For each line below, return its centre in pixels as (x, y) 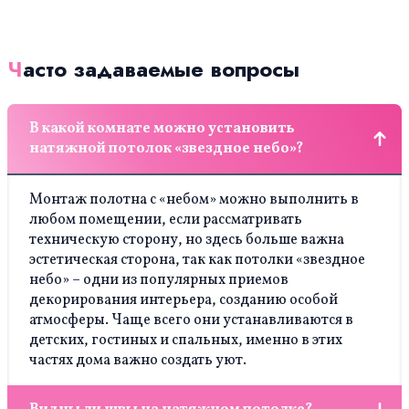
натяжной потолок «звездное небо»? (166, 149)
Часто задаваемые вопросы (161, 69)
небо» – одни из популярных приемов (159, 280)
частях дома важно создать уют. (138, 361)
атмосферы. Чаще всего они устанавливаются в (191, 320)
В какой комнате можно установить (162, 129)
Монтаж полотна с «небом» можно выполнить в (194, 200)
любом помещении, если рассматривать (166, 220)
